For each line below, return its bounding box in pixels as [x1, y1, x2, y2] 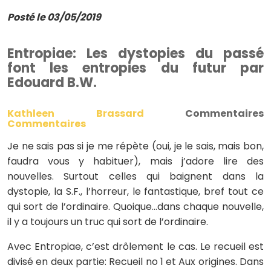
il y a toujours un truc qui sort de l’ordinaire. [7, 215, 208, 229]
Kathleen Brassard [7, 106, 144, 120]
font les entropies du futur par [7, 59, 264, 77]
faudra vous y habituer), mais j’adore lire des [7, 154, 264, 168]
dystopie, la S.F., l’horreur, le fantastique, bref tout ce [7, 184, 264, 198]
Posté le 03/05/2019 [7, 10, 101, 24]
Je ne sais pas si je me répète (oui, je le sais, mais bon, [7, 139, 264, 153]
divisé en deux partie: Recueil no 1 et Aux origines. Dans [7, 255, 264, 269]
